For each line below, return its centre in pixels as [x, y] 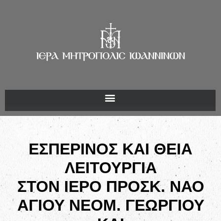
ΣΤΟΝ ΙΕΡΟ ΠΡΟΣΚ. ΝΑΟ [110, 186]
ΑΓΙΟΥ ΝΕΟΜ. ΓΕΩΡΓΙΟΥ [110, 205]
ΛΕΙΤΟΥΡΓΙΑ [110, 167]
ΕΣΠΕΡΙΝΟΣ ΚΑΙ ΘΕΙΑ [110, 149]
